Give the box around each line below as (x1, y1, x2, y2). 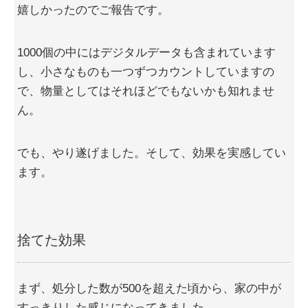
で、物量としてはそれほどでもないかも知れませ (17, 85, 274, 98)
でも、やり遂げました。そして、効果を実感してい (17, 146, 286, 160)
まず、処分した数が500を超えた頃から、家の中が (17, 282, 281, 296)
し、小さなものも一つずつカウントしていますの (17, 65, 274, 79)
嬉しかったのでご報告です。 (17, 3, 169, 17)
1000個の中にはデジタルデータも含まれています (17, 46, 276, 60)
